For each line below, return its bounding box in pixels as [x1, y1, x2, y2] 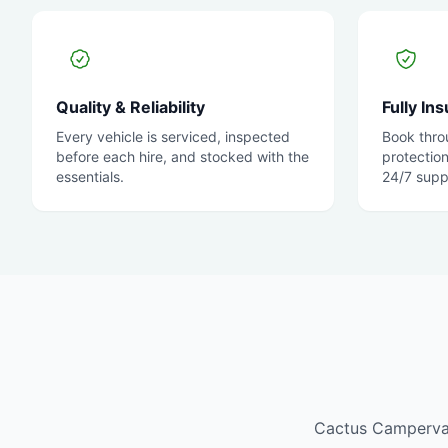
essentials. [56, 168, 124, 185]
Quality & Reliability [56, 97, 205, 117]
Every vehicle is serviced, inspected [56, 128, 290, 145]
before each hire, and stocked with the [56, 148, 309, 165]
